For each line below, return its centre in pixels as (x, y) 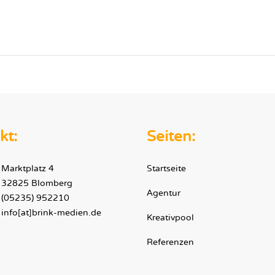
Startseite (166, 168)
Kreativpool (170, 218)
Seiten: (171, 137)
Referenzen (170, 242)
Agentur (164, 193)
